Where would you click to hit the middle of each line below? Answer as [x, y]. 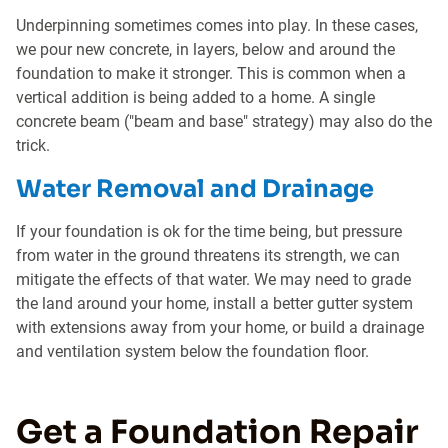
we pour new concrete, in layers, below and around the [205, 49]
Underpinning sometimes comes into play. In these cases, [217, 25]
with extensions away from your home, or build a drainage [220, 327]
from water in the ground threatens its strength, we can [208, 255]
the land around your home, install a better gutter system [214, 303]
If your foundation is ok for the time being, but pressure [209, 231]
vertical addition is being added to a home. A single [195, 97]
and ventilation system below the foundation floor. [192, 351]
